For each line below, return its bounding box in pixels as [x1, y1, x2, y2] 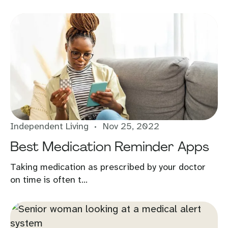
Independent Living [10, 120, 89, 132]
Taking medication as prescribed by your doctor [10, 161, 206, 173]
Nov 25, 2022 [103, 120, 159, 132]
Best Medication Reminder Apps [10, 138, 209, 155]
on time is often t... [10, 174, 88, 186]
